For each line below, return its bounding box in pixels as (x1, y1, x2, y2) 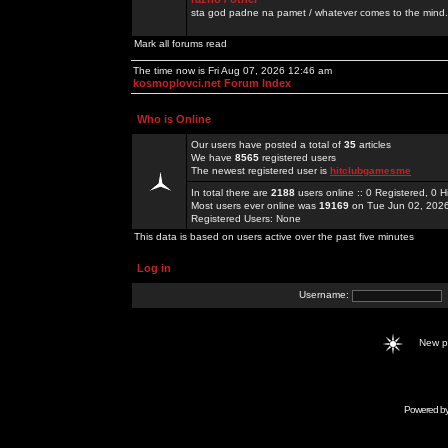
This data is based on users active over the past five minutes (134, 231, 414, 242)
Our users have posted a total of (191, 139, 344, 150)
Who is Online (137, 113, 211, 125)
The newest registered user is (191, 165, 330, 176)
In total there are (191, 187, 271, 198)
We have (191, 152, 235, 163)
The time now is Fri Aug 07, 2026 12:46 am (133, 65, 332, 76)
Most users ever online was (191, 200, 319, 211)
